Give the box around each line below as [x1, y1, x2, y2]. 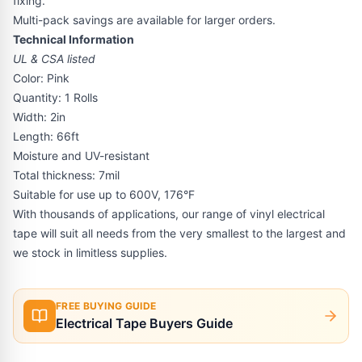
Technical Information [13, 32, 134, 46]
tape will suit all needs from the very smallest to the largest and [13, 226, 346, 240]
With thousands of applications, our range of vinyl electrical [13, 207, 325, 221]
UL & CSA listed [13, 52, 95, 65]
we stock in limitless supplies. [13, 246, 167, 259]
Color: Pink [13, 71, 69, 85]
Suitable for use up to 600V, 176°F [13, 187, 195, 201]
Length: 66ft [13, 129, 79, 143]
